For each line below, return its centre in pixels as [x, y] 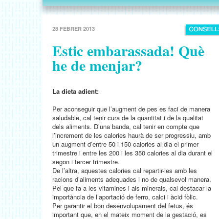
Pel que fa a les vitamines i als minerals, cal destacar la [132, 188]
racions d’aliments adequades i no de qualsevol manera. [132, 179]
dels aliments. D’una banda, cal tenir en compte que [126, 126]
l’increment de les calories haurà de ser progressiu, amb [131, 135]
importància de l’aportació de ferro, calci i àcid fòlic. [125, 197]
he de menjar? [97, 65]
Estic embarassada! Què [128, 50]
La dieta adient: [76, 91]
